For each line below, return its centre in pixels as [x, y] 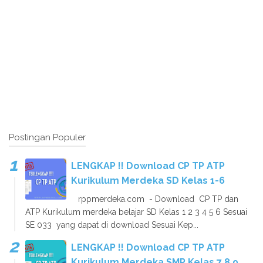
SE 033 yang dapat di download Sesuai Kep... [112, 225]
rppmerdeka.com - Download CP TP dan [155, 199]
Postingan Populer [47, 137]
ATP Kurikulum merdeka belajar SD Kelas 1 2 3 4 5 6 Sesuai [136, 212]
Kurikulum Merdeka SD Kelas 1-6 [148, 180]
